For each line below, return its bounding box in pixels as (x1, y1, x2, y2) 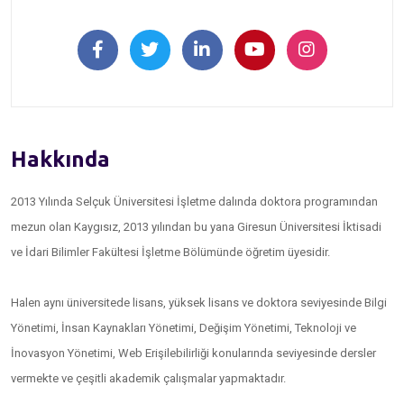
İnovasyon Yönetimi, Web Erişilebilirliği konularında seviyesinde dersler (11, 346, 376, 360)
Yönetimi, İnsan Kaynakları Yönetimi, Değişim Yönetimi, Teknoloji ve (11, 321, 356, 335)
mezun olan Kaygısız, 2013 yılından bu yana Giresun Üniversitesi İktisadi (11, 220, 381, 234)
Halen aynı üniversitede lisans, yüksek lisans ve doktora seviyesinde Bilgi (11, 296, 387, 309)
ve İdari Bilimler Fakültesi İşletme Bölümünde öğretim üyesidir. (11, 245, 330, 259)
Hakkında (11, 147, 110, 171)
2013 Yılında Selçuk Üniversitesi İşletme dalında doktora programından (11, 195, 378, 208)
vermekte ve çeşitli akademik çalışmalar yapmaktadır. (11, 372, 289, 385)
